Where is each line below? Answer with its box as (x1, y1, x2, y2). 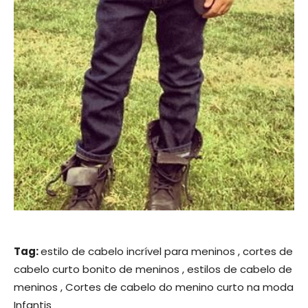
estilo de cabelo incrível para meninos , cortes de (41, 244, 293, 259)
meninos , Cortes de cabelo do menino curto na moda (14, 280, 294, 295)
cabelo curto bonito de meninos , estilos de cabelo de (14, 262, 292, 277)
